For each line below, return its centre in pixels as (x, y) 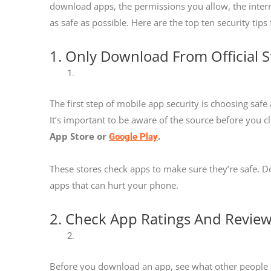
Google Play (133, 136)
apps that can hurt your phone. (114, 185)
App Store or (79, 136)
